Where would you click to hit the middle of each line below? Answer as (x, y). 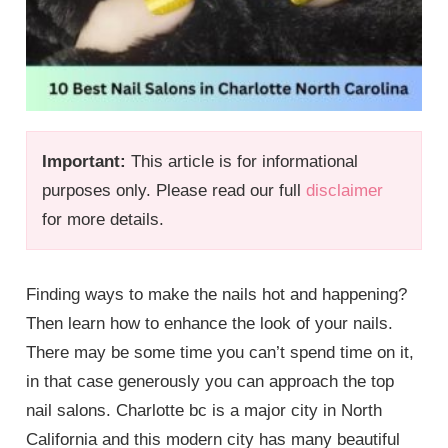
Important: (84, 162)
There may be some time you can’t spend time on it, (220, 353)
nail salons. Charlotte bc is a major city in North (204, 411)
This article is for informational (242, 162)
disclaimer (345, 191)
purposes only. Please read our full (174, 191)
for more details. (103, 220)
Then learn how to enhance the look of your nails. (210, 324)
